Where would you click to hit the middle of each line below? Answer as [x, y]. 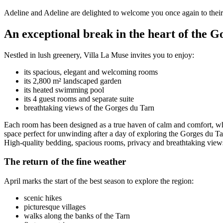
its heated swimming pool [64, 90]
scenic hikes [43, 198]
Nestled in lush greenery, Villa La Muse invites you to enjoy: [99, 55]
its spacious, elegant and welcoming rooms [91, 72]
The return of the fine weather [65, 162]
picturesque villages [55, 207]
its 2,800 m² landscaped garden [73, 81]
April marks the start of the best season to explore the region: [99, 181]
